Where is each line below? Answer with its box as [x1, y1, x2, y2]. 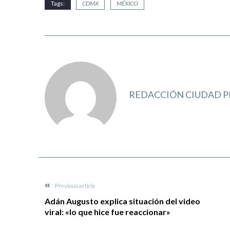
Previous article [55, 182, 95, 190]
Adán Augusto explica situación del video [45, 196, 200, 206]
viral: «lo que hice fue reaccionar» [45, 207, 170, 217]
